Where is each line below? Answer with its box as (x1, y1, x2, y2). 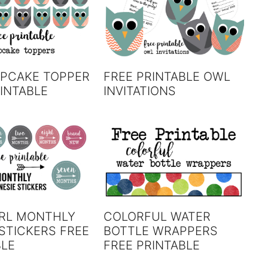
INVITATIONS (103, 83, 176, 98)
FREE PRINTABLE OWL (103, 69, 231, 84)
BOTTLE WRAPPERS (103, 223, 218, 238)
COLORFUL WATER (103, 209, 211, 224)
